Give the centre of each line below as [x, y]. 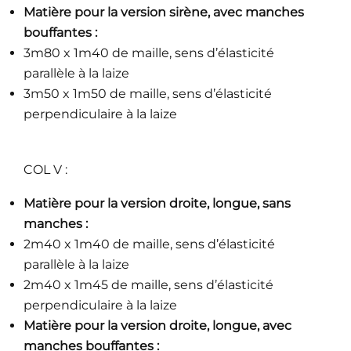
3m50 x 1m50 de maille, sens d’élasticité [148, 94]
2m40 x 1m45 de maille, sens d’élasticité [148, 285]
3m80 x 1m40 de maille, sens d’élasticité [149, 53]
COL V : [45, 170]
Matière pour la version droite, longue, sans [157, 203]
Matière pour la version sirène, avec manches [164, 12]
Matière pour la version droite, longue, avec [157, 326]
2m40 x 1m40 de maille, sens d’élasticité [149, 244]
